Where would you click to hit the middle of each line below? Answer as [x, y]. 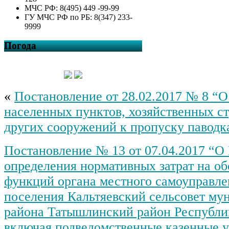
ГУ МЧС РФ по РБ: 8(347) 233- [78, 17]
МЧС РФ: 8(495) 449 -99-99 [72, 8]
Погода [20, 46]
